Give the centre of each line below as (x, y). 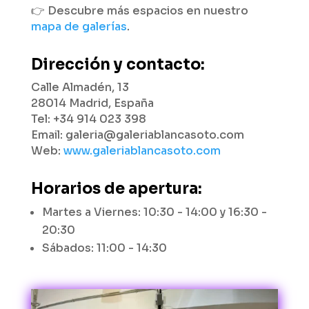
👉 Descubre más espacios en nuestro (139, 11)
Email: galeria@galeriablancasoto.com (137, 135)
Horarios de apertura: (116, 189)
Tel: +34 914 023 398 (88, 119)
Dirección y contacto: (118, 64)
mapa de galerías (79, 27)
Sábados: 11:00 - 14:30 (104, 248)
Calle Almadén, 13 (80, 87)
